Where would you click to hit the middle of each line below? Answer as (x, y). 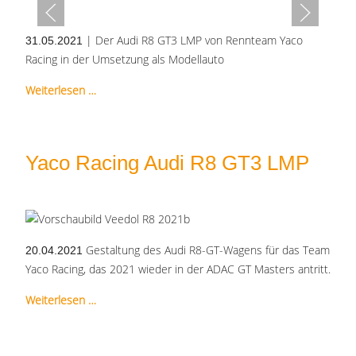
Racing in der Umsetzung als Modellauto (125, 60)
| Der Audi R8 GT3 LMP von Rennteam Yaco (193, 41)
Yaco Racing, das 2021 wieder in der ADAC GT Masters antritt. (178, 269)
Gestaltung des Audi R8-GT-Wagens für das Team (206, 250)
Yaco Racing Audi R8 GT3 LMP (167, 163)
